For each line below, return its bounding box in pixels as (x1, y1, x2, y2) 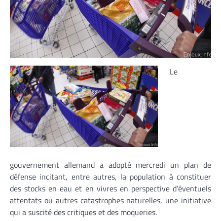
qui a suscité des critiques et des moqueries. (10, 206, 157, 219)
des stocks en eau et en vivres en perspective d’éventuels (10, 183, 211, 195)
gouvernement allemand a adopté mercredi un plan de (10, 159, 211, 171)
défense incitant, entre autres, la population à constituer (10, 171, 211, 183)
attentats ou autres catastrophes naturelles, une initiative (10, 194, 211, 207)
